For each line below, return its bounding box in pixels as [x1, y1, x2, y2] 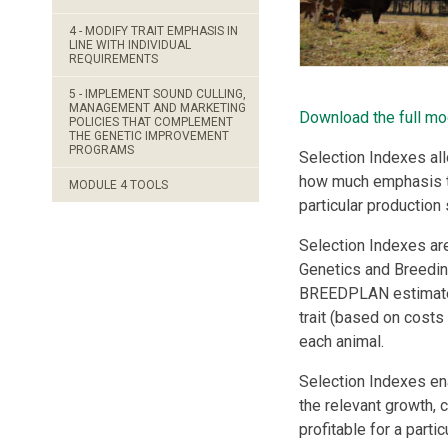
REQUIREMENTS [69, 52, 158, 66]
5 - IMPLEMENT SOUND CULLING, [69, 87, 246, 101]
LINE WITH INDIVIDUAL [69, 38, 191, 52]
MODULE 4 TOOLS [69, 178, 168, 192]
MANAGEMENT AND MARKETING [69, 101, 246, 115]
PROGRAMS [69, 143, 134, 157]
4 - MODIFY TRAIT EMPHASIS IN [69, 24, 238, 38]
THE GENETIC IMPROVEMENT [69, 129, 229, 143]
